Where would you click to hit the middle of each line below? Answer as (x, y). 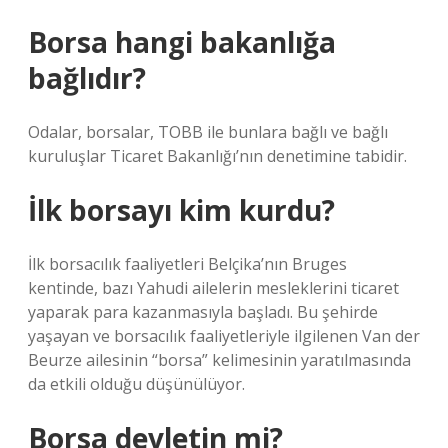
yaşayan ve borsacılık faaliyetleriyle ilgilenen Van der (224, 336)
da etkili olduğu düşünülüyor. (136, 384)
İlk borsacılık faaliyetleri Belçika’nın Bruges (187, 264)
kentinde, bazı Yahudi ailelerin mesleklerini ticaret (213, 288)
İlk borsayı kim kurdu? (181, 210)
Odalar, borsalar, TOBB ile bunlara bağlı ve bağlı (208, 132)
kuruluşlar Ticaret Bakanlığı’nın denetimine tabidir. (217, 156)
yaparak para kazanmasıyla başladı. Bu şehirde (203, 312)
